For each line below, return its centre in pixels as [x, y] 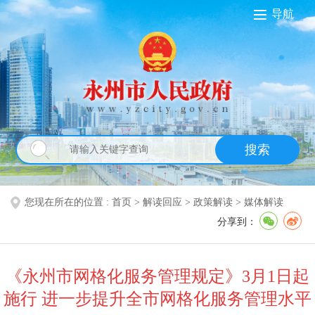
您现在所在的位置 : [68, 202]
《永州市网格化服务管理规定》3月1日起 [157, 276]
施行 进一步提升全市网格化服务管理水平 [157, 298]
